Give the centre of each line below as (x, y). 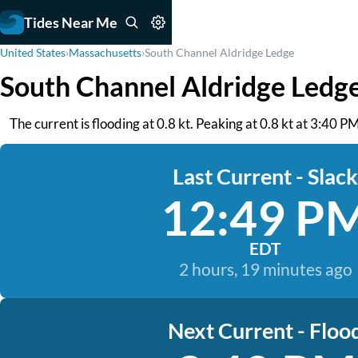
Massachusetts (105, 52)
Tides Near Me (71, 22)
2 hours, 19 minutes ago (265, 269)
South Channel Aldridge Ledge (219, 52)
